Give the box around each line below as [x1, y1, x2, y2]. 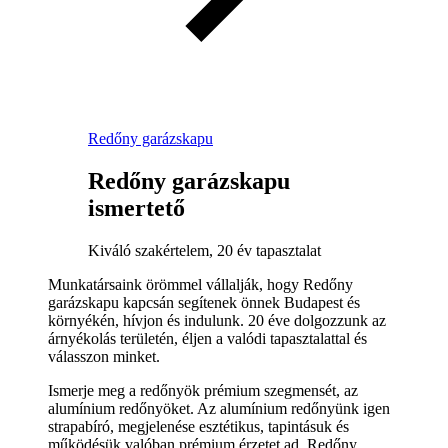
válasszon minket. [48, 347, 160, 365]
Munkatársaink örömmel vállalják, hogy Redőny [48, 275, 353, 293]
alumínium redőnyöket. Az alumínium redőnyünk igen [48, 399, 390, 417]
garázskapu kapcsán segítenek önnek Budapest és [48, 293, 360, 311]
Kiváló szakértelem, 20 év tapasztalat [88, 241, 321, 259]
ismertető [88, 194, 185, 221]
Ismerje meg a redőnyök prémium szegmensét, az [48, 381, 358, 399]
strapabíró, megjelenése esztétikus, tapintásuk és [48, 417, 349, 435]
